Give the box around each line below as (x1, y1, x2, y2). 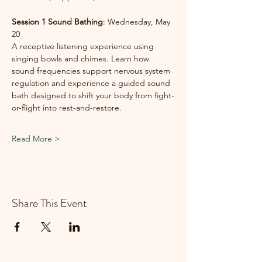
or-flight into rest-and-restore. (12, 102, 122, 113)
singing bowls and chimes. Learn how (12, 53, 151, 64)
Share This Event (12, 194, 87, 212)
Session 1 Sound (12, 16, 72, 27)
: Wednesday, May (103, 16, 173, 27)
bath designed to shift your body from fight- (12, 89, 174, 101)
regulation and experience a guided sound (12, 77, 173, 88)
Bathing (74, 16, 103, 27)
